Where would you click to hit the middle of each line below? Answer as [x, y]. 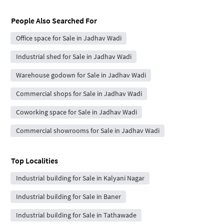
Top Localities [34, 160]
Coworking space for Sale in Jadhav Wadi [76, 112]
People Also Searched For [54, 20]
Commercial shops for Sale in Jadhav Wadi [79, 93]
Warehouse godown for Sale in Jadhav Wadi [81, 75]
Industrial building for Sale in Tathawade [76, 215]
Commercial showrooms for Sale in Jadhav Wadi [87, 130]
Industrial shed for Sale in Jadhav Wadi [73, 56]
